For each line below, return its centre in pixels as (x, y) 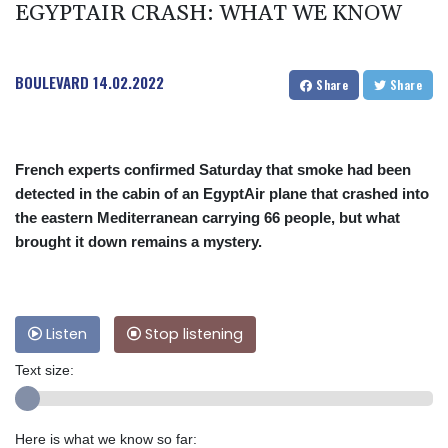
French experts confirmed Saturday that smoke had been (213, 169)
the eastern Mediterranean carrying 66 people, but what (207, 217)
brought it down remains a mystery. (138, 241)
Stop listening (192, 333)
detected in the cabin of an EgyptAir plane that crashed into (222, 193)
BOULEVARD (52, 81)
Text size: (44, 369)
